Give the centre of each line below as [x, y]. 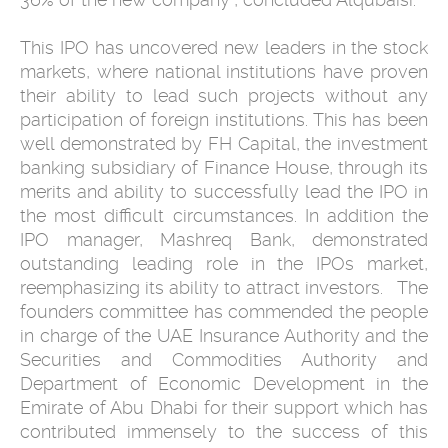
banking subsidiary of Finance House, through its [224, 168]
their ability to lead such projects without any [224, 96]
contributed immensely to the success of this [224, 432]
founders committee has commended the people [224, 312]
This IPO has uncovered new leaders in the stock [224, 48]
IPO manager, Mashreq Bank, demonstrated [224, 240]
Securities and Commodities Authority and [224, 360]
